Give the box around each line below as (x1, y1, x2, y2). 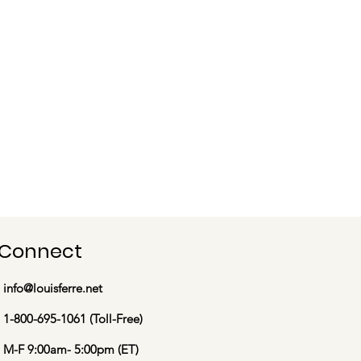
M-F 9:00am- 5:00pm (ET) (3, 342, 139, 357)
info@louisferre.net (3, 280, 102, 296)
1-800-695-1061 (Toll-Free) (3, 311, 143, 326)
